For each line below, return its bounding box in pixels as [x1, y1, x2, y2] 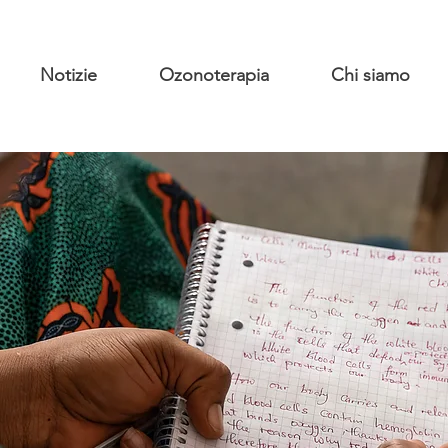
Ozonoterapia [159, 64, 269, 86]
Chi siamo [331, 64, 410, 86]
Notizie [40, 64, 97, 86]
